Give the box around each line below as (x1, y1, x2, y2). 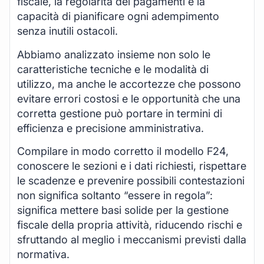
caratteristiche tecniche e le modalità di (17, 62, 209, 75)
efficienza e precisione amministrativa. (17, 121, 204, 134)
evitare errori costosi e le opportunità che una (17, 92, 240, 105)
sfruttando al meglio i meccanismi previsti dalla (17, 233, 246, 246)
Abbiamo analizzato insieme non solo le (17, 48, 210, 61)
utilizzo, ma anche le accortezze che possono (17, 77, 241, 90)
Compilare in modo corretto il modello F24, (17, 145, 229, 158)
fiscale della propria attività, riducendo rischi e (17, 219, 242, 232)
